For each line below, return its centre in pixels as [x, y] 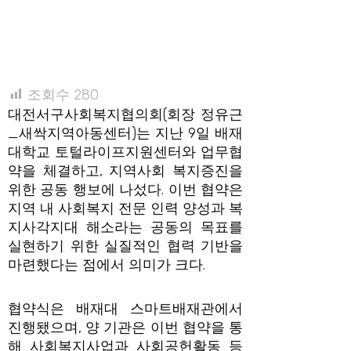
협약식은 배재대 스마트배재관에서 [125, 308]
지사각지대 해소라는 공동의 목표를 [125, 227]
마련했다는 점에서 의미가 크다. [107, 265]
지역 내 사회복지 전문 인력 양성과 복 [125, 208]
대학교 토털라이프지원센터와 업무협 [125, 152]
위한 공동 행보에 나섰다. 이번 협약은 [125, 190]
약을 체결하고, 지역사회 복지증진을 [125, 171]
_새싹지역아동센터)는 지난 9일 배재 [125, 133]
